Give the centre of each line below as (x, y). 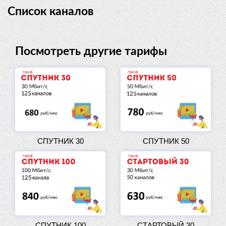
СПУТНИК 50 (166, 141)
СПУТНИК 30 (60, 141)
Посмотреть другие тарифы (91, 51)
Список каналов (51, 11)
